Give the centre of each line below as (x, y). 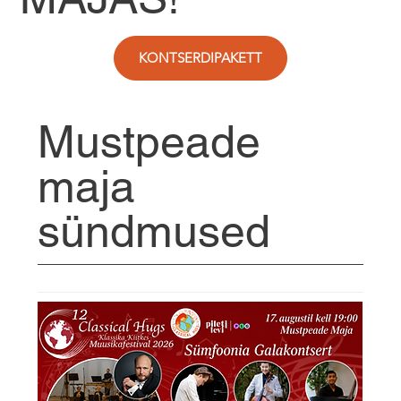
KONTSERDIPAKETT (200, 58)
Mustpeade (149, 141)
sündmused (154, 230)
